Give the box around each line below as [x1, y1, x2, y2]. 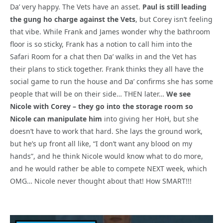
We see [166, 89, 191, 99]
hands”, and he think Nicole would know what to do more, [10, 151, 203, 161]
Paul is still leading [142, 1, 207, 11]
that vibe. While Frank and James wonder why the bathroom [10, 26, 210, 36]
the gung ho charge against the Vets [10, 14, 135, 24]
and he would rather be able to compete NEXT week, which [10, 163, 207, 173]
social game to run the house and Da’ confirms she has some [10, 76, 213, 86]
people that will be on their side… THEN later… [10, 89, 166, 99]
